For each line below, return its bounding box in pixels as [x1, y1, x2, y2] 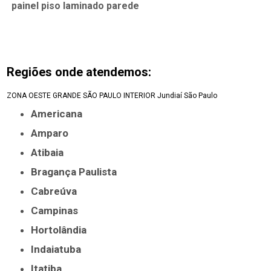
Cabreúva [38, 185, 77, 198]
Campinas [38, 204, 79, 217]
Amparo [38, 127, 69, 140]
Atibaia [38, 146, 64, 159]
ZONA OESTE [7, 91, 51, 100]
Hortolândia [38, 224, 87, 237]
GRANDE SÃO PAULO [53, 91, 122, 100]
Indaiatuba [34, 243, 82, 256]
